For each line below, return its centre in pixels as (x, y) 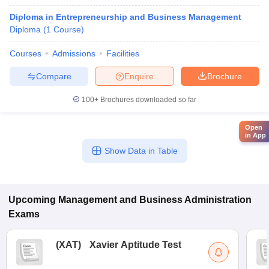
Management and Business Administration (155, 200)
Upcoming (32, 200)
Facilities (123, 53)
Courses (26, 53)
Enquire (139, 76)
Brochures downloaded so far (147, 100)
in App (255, 135)
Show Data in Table (141, 151)
